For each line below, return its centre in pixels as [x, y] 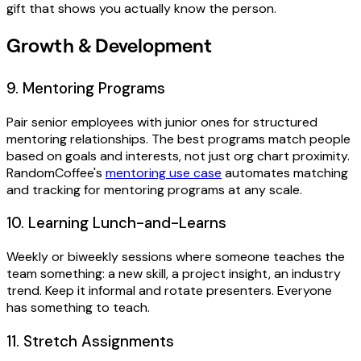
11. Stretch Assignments [90, 341]
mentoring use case [164, 172]
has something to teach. [78, 308]
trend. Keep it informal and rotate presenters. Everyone [169, 291]
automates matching [285, 172]
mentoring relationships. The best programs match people [178, 139]
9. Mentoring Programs [86, 88]
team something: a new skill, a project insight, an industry [174, 274]
